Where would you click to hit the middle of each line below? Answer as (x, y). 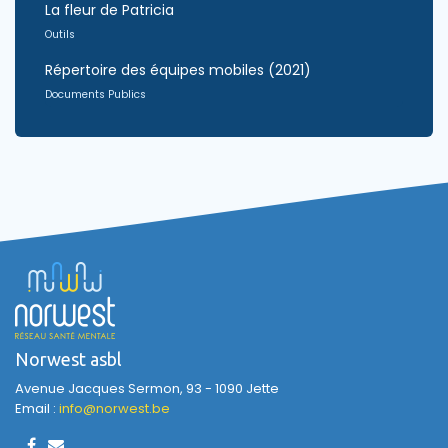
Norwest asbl (68, 359)
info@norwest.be (114, 408)
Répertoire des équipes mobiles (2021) (178, 70)
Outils (60, 34)
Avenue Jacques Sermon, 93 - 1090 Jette (147, 388)
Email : (37, 408)
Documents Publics (95, 94)
